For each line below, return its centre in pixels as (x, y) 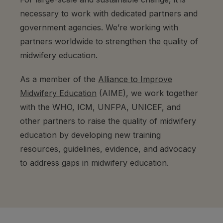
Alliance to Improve (135, 79)
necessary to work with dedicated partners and (109, 14)
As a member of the (59, 79)
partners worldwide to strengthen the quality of (109, 42)
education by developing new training (90, 135)
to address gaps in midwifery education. (94, 163)
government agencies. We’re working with (99, 28)
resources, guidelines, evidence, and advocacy (108, 149)
